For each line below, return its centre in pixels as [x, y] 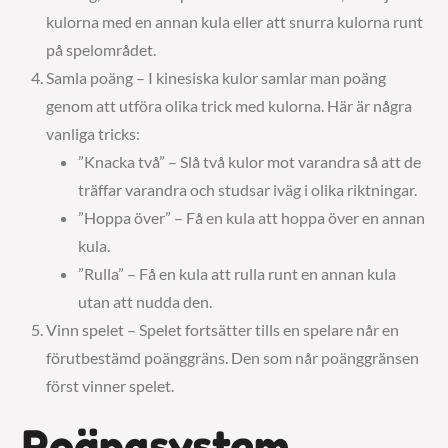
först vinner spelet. [110, 385]
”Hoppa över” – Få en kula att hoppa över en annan [252, 217]
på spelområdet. [101, 49]
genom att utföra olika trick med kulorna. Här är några [229, 105]
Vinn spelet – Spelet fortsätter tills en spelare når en [223, 329]
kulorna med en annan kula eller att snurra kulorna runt [235, 21]
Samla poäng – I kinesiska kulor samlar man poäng [216, 77]
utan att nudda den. [145, 301]
